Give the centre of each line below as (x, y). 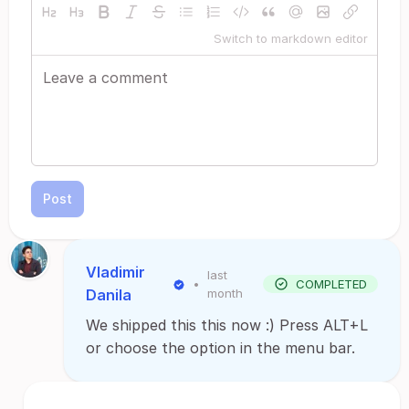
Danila (109, 295)
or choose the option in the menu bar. (220, 348)
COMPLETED (331, 284)
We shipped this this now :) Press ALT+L (227, 325)
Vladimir (115, 272)
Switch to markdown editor (291, 38)
